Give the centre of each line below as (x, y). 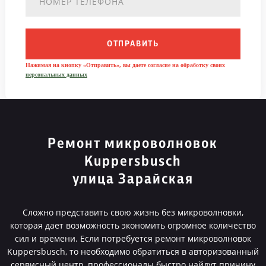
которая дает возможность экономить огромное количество (133, 225)
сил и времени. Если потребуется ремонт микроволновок (133, 238)
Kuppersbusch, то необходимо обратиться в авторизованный (133, 251)
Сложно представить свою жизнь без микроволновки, (133, 212)
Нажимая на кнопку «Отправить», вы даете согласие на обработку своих (125, 65)
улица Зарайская (133, 179)
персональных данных (56, 75)
